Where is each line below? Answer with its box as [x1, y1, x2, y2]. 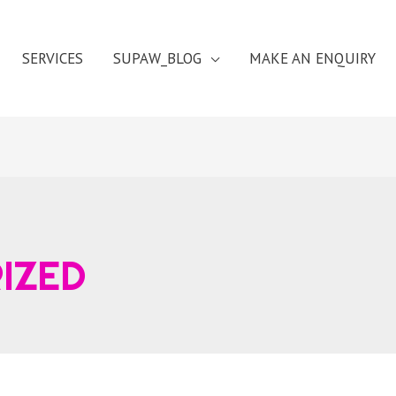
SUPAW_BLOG [113, 49, 202, 68]
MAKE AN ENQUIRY [249, 49, 376, 68]
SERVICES [22, 49, 83, 68]
